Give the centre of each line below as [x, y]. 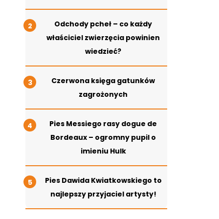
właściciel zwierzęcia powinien [103, 38]
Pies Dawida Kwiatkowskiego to [103, 181]
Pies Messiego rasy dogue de [103, 124]
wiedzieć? [103, 52]
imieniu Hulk [103, 151]
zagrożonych [103, 95]
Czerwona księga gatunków [103, 81]
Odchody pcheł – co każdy [103, 24]
